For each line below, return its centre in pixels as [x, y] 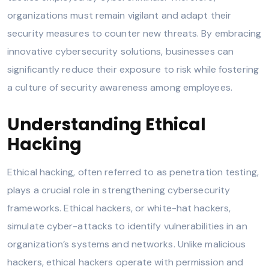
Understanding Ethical [107, 124]
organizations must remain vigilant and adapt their [119, 15]
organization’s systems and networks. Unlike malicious [127, 244]
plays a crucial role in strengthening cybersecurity [119, 190]
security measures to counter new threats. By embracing [134, 33]
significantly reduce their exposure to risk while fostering [133, 69]
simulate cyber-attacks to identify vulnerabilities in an [127, 226]
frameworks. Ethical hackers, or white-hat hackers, [119, 208]
